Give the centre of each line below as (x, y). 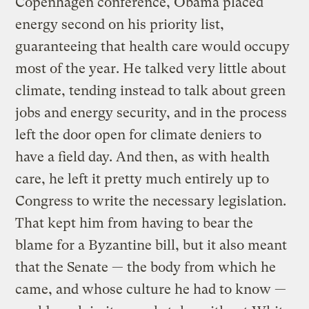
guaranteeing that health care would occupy (153, 46)
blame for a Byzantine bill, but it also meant (151, 245)
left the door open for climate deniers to (139, 134)
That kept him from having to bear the (134, 223)
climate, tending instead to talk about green (151, 90)
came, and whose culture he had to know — (151, 289)
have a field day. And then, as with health (143, 157)
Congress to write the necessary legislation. (151, 201)
